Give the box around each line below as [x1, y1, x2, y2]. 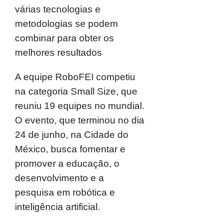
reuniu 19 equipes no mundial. [15, 101, 144, 111]
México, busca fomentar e [15, 144, 125, 154]
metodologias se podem [15, 18, 118, 29]
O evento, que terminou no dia [15, 115, 144, 125]
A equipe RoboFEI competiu [15, 72, 135, 82]
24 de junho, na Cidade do [15, 129, 128, 140]
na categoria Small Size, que [15, 86, 137, 97]
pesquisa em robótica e [15, 187, 115, 198]
